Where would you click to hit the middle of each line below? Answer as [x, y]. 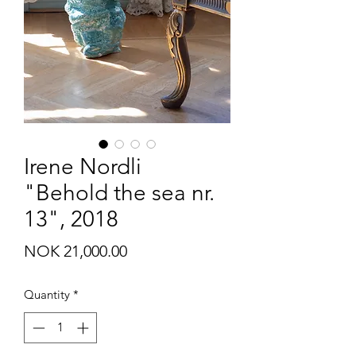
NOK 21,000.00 [75, 252]
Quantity [47, 295]
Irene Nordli [83, 167]
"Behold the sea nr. [119, 193]
